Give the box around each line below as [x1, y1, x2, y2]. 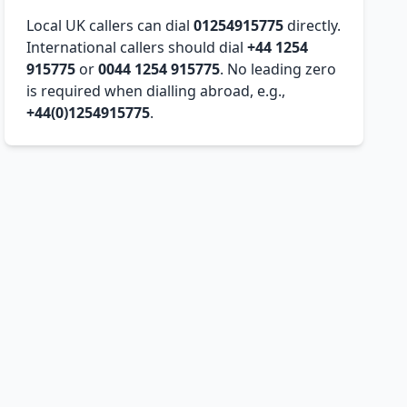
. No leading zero [220, 59, 337, 80]
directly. [283, 15, 342, 36]
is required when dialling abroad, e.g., [26, 81, 286, 102]
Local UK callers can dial [26, 15, 194, 36]
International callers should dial [26, 37, 248, 58]
